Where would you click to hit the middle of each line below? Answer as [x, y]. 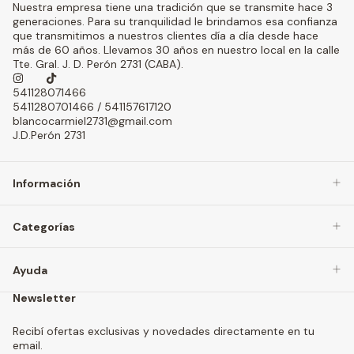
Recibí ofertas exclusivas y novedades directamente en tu [164, 331]
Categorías [44, 227]
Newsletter [44, 298]
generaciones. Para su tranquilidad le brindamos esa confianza [175, 21]
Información [47, 184]
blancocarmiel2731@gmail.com [92, 121]
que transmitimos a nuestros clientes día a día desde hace [166, 35]
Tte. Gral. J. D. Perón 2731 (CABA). [98, 64]
